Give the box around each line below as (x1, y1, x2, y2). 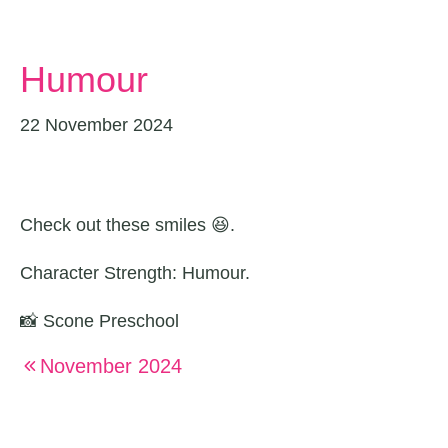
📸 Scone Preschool (20, 311, 179, 331)
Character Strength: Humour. (20, 263, 250, 283)
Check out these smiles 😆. (20, 215, 235, 235)
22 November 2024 (20, 115, 173, 135)
